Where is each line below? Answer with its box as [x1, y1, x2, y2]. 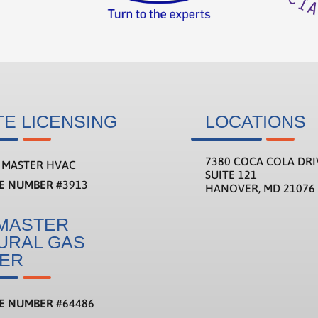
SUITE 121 [205, 168, 258, 181]
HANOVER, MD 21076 [205, 181, 316, 194]
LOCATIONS [205, 111, 307, 131]
